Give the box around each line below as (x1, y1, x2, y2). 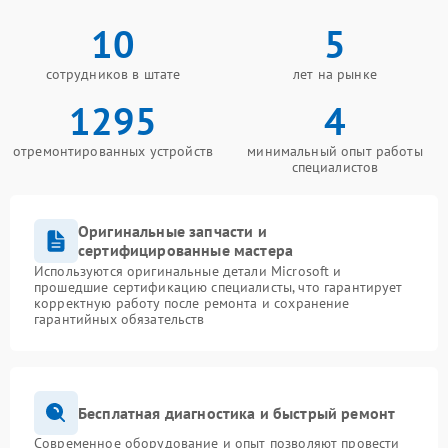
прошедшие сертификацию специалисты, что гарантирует (34, 278, 403, 297)
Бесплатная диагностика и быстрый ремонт (78, 402, 396, 423)
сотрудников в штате (45, 65, 181, 84)
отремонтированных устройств (12, 142, 214, 161)
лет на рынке (293, 65, 377, 84)
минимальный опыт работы (247, 142, 423, 161)
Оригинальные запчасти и (78, 221, 267, 242)
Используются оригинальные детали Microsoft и (34, 262, 342, 281)
